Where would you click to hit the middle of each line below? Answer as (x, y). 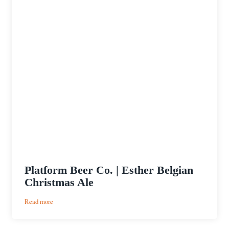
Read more (39, 201)
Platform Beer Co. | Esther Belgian (109, 170)
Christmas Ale (59, 182)
